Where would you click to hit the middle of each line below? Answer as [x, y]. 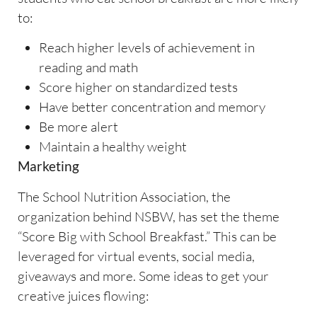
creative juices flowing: [83, 295]
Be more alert [79, 127]
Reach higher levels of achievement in [147, 48]
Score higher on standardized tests [138, 87]
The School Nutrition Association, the [124, 196]
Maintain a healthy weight [113, 147]
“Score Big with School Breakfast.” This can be [147, 236]
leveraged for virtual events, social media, [136, 256]
